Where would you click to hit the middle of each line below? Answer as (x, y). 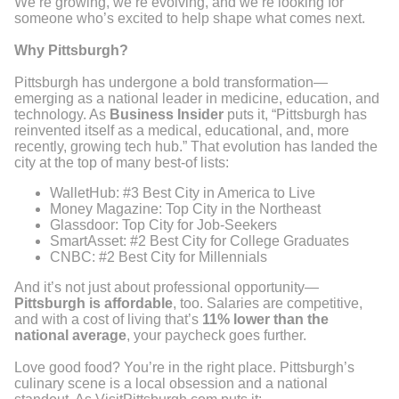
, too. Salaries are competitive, (268, 303)
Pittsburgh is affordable (94, 303)
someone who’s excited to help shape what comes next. (190, 18)
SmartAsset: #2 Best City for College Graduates (199, 241)
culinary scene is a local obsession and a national (171, 383)
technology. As (62, 114)
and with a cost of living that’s (108, 319)
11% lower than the (265, 319)
